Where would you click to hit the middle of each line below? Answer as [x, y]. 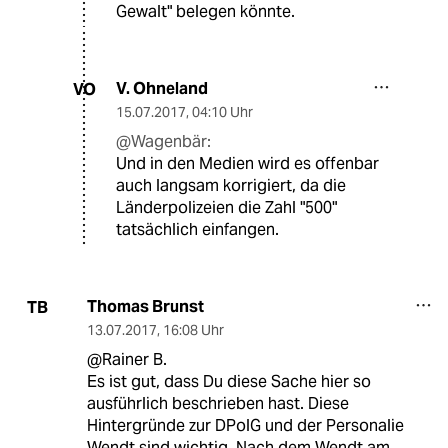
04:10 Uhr [222, 112]
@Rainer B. [126, 360]
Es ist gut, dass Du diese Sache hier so [228, 382]
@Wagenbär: [163, 142]
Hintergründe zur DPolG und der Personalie [245, 426]
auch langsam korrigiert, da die [231, 186]
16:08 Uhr [193, 330]
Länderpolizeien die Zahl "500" [226, 208]
